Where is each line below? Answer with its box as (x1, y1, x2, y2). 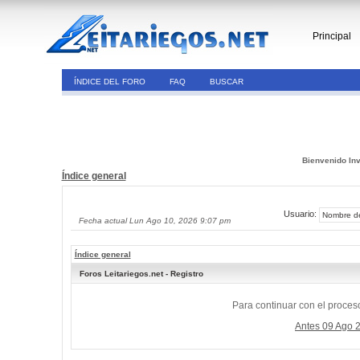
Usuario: (283, 209, 319, 219)
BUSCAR (209, 77, 243, 86)
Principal (313, 31, 351, 42)
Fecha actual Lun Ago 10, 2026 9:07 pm (78, 216, 231, 225)
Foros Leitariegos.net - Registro (79, 269, 203, 278)
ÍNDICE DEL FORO (73, 77, 145, 86)
